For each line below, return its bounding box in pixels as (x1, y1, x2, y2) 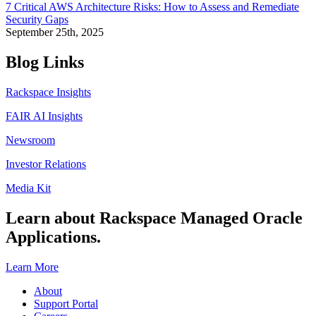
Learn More (6, 261, 59, 274)
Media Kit (6, 182, 51, 195)
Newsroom (6, 134, 55, 147)
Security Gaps (6, 13, 68, 26)
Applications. (6, 228, 101, 247)
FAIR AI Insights (6, 110, 83, 123)
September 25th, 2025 (6, 26, 104, 39)
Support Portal (34, 298, 98, 310)
